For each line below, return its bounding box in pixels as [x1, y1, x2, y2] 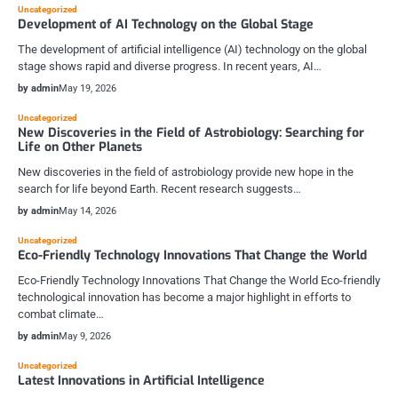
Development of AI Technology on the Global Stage [18, 16, 314, 33]
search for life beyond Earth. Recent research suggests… [18, 182, 301, 195]
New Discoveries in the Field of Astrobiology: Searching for [18, 124, 364, 141]
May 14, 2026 [59, 205, 116, 217]
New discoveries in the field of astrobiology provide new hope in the [18, 165, 354, 179]
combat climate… [18, 307, 104, 321]
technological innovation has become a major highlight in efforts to [18, 291, 351, 304]
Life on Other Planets [18, 139, 142, 155]
